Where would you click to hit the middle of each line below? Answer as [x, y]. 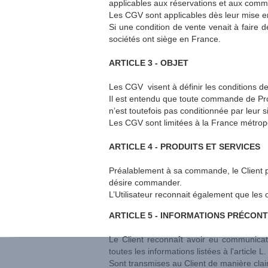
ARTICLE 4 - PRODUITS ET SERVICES [186, 147]
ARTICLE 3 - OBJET [149, 63]
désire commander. [145, 182]
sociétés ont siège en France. [165, 39]
